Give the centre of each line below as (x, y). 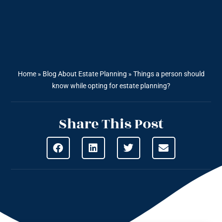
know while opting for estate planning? (111, 86)
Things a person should (169, 74)
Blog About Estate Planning (84, 74)
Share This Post (111, 124)
